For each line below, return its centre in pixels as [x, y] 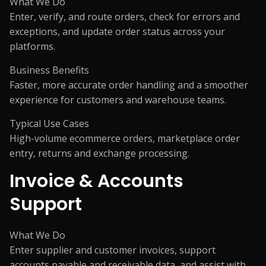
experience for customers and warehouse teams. [118, 100]
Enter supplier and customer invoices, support [113, 250]
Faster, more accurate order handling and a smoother [129, 85]
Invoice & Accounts [96, 181]
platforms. [32, 46]
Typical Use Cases [49, 123]
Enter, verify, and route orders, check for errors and [125, 17]
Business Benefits [49, 70]
